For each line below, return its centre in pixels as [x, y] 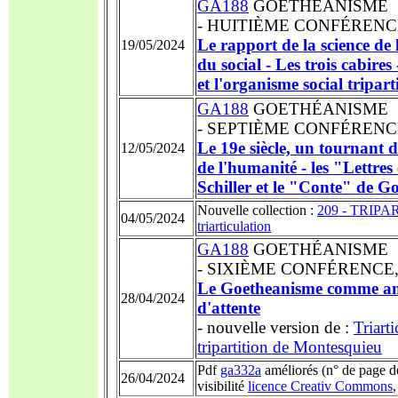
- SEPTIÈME [243, 128]
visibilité [223, 386]
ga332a [241, 370]
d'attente [229, 308]
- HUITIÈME [243, 25]
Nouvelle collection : [257, 210]
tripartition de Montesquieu [290, 347]
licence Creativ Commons [320, 386]
